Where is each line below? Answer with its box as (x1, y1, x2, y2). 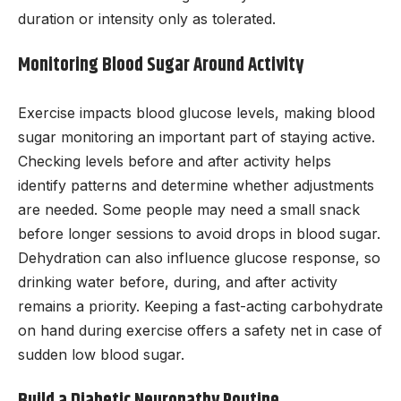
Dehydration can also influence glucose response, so (18, 248, 380, 267)
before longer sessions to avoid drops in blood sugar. (18, 224, 380, 243)
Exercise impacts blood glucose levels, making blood (18, 103, 375, 122)
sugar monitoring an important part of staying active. (18, 127, 375, 146)
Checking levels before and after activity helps (18, 151, 331, 170)
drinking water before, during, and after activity (18, 272, 337, 291)
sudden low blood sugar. (18, 345, 184, 363)
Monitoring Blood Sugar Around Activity (18, 51, 303, 81)
